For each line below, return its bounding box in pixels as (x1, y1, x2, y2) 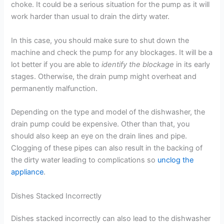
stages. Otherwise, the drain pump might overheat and (11, 71, 197, 81)
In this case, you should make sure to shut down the (11, 35, 189, 45)
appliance (11, 167, 44, 177)
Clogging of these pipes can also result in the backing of (11, 143, 203, 153)
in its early (174, 59, 210, 69)
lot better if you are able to (11, 59, 102, 69)
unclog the (157, 155, 194, 165)
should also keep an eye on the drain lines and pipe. (11, 131, 187, 141)
